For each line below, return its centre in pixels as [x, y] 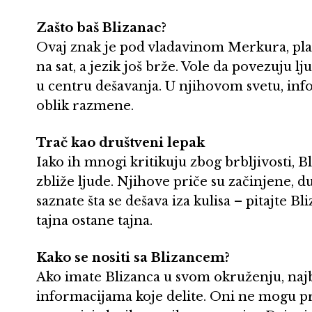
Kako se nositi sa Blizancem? [133, 257]
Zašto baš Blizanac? [101, 28]
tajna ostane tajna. [94, 220]
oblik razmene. [85, 106]
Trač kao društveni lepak [120, 142]
